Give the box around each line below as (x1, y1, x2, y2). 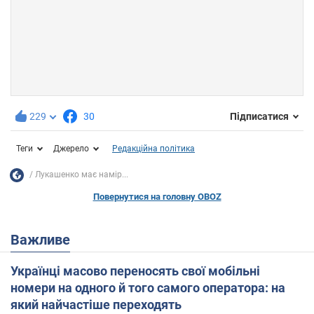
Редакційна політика (112, 143, 195, 153)
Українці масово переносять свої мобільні (11, 263, 260, 278)
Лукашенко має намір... (35, 170, 128, 180)
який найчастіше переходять (11, 296, 182, 312)
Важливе (20, 231, 70, 248)
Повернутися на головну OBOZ (93, 191, 221, 202)
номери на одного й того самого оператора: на (11, 280, 285, 295)
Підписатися (230, 111, 289, 123)
